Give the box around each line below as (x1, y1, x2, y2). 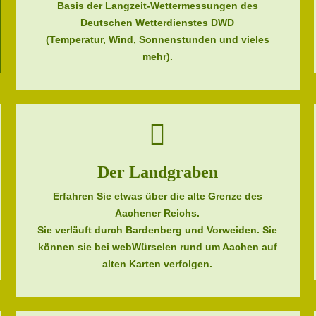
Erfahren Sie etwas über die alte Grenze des (52, 190, 262, 202)
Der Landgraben (97, 163, 218, 181)
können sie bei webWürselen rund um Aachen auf (37, 241, 277, 253)
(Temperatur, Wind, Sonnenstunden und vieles (45, 34, 269, 45)
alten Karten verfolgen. (102, 258, 213, 269)
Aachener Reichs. (115, 207, 200, 219)
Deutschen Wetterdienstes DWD (80, 17, 235, 28)
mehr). (142, 51, 173, 62)
